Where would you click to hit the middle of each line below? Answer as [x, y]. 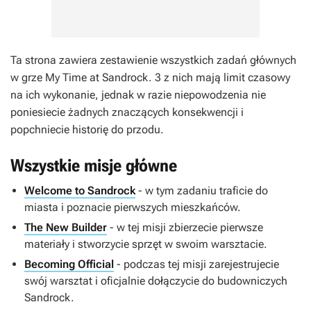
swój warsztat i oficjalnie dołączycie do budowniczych [156, 281]
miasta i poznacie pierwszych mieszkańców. [133, 207]
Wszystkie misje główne [94, 166]
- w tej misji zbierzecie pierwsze [185, 227]
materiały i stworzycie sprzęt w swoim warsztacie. [146, 244]
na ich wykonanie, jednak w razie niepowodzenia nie [138, 95]
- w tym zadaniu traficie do [202, 191]
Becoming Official [69, 264]
